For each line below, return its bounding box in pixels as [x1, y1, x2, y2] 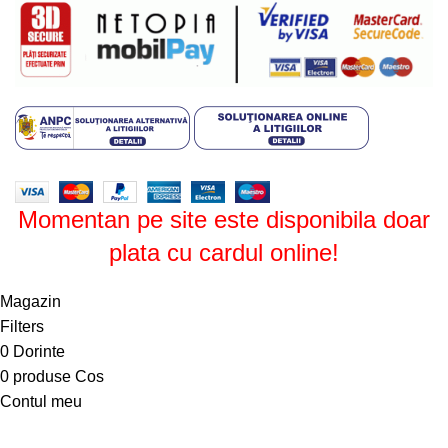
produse [13, 368, 71, 386]
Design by [15, 157, 91, 175]
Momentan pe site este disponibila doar [18, 206, 430, 234]
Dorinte [13, 343, 65, 361]
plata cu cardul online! [109, 239, 339, 267]
